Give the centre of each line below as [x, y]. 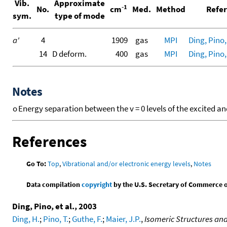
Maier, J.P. [123, 219]
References [49, 141]
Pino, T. [56, 219]
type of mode [80, 16]
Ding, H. [26, 219]
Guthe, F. [87, 219]
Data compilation [54, 184]
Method [171, 9]
